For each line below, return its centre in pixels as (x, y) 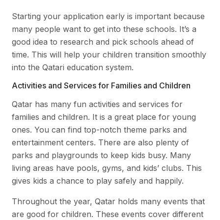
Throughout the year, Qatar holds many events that (108, 201)
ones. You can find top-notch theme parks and (99, 129)
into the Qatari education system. (73, 67)
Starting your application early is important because (108, 16)
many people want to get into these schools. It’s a (104, 29)
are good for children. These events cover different (108, 214)
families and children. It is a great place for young (104, 117)
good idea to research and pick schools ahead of (103, 41)
